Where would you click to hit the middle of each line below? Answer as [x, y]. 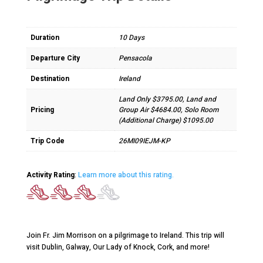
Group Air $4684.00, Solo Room [168, 110]
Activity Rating [50, 175]
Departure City [55, 58]
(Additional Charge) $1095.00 [166, 120]
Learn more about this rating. [126, 175]
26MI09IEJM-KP [144, 141]
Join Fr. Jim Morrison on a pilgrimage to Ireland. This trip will [125, 235]
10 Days [131, 38]
